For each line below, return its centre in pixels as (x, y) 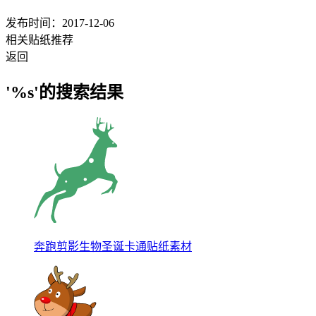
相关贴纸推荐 (39, 40)
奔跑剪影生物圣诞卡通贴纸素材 (113, 246)
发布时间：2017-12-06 (60, 23)
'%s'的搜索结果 (65, 92)
